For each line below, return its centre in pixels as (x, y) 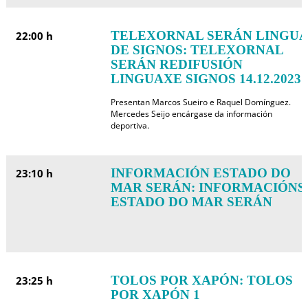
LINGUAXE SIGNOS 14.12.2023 (206, 79)
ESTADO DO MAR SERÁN (191, 202)
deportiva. (130, 125)
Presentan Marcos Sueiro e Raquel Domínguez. (200, 102)
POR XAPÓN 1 (155, 295)
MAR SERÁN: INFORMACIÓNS (208, 187)
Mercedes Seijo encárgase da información (191, 114)
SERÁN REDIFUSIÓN (176, 64)
